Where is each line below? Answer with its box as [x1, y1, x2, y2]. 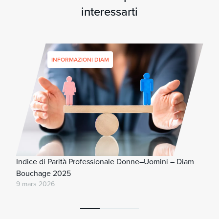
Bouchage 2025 [16, 168, 71, 179]
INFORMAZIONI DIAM [51, 55, 109, 64]
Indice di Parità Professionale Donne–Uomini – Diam [16, 156, 194, 167]
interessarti [81, 3, 138, 21]
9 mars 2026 [16, 179, 55, 189]
